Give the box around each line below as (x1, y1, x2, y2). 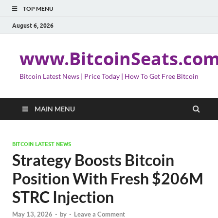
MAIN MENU (35, 105, 75, 113)
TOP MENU (23, 5, 54, 12)
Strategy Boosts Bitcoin (12, 150, 174, 169)
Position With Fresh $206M (12, 169, 203, 188)
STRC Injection (12, 187, 114, 206)
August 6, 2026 (12, 21, 54, 29)
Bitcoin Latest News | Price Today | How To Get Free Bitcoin (19, 72, 199, 80)
